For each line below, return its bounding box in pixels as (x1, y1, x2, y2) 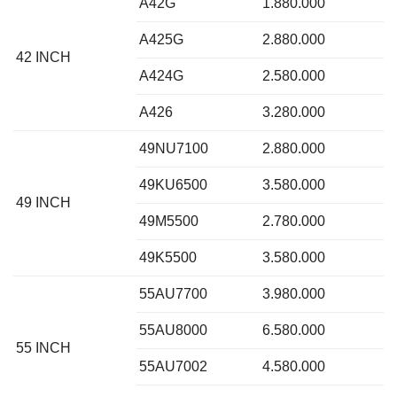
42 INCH (16, 49, 71, 65)
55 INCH (16, 339, 71, 355)
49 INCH (16, 194, 71, 210)
